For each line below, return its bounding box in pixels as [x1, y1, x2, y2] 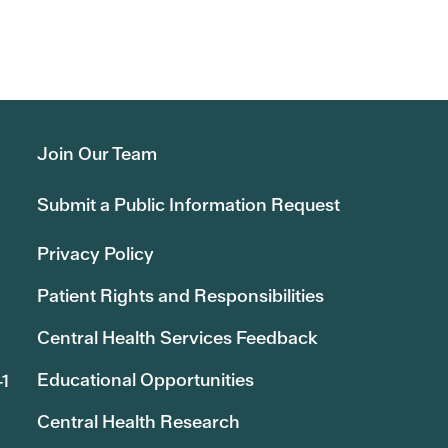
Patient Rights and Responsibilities [36, 284, 324, 307]
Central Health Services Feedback [36, 326, 318, 349]
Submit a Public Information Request [36, 193, 340, 216]
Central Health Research [36, 410, 240, 433]
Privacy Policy [36, 242, 154, 265]
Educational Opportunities [36, 368, 254, 391]
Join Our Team [36, 142, 157, 165]
